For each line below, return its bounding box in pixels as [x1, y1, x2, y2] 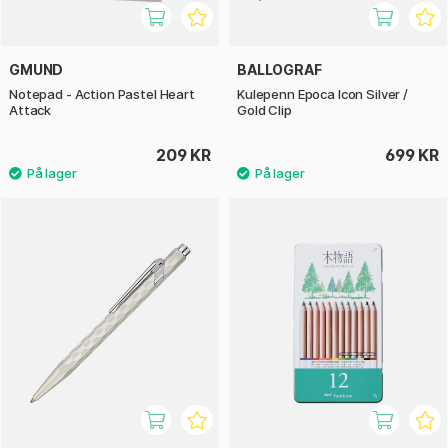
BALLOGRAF [237, 61, 322, 79]
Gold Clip [237, 102, 292, 119]
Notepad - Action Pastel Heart [9, 86, 195, 103]
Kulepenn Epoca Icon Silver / [237, 86, 408, 103]
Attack [9, 102, 52, 119]
